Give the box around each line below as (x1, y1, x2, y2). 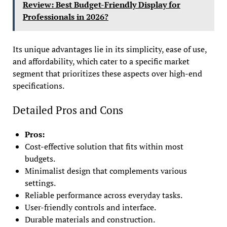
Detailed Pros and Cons (12, 102, 123, 117)
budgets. (24, 153, 55, 164)
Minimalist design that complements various (24, 165, 187, 176)
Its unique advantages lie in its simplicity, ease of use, (12, 43, 207, 55)
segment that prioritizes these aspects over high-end (12, 67, 202, 79)
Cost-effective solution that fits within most (24, 140, 183, 152)
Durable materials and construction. (24, 213, 155, 225)
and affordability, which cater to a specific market (12, 55, 190, 67)
